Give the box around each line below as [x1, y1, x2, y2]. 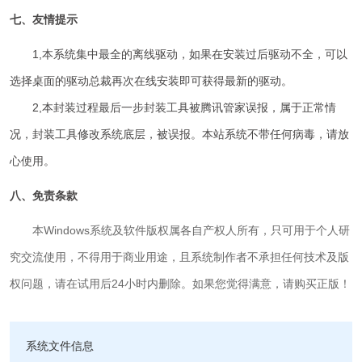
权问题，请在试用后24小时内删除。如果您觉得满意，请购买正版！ [10, 277, 351, 291]
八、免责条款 [10, 189, 78, 203]
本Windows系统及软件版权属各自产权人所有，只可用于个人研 [32, 224, 351, 238]
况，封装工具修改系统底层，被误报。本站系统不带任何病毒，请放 [10, 128, 350, 141]
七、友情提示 [10, 13, 78, 27]
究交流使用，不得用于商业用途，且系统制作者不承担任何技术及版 [10, 250, 350, 264]
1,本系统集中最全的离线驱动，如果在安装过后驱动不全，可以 [10, 48, 348, 61]
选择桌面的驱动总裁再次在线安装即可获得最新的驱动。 [10, 74, 293, 88]
